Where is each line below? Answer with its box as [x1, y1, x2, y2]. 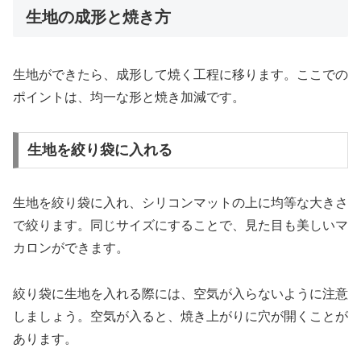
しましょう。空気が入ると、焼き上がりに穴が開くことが [13, 309, 348, 324]
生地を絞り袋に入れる [27, 142, 172, 159]
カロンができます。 [13, 241, 129, 255]
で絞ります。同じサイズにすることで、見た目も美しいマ [13, 218, 348, 233]
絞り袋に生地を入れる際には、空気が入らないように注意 [13, 287, 348, 301]
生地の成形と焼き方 [26, 8, 171, 27]
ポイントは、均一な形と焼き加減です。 [13, 89, 245, 104]
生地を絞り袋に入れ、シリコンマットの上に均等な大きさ [13, 196, 348, 210]
